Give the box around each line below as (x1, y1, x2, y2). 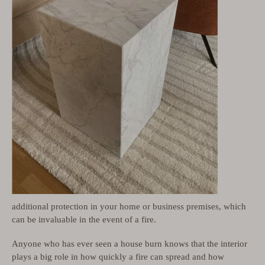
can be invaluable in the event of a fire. (12, 214, 156, 224)
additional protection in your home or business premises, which (12, 201, 246, 211)
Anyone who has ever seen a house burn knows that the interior (12, 239, 247, 249)
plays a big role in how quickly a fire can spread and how (12, 252, 224, 262)
